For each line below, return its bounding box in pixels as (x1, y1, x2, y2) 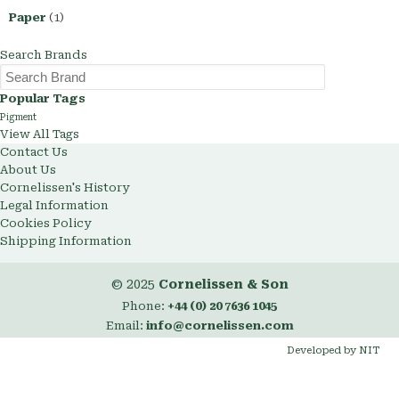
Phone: (122, 299, 167, 313)
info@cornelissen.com (145, 319, 294, 333)
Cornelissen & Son (158, 277, 289, 292)
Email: (105, 319, 146, 333)
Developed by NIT (286, 345, 379, 357)
